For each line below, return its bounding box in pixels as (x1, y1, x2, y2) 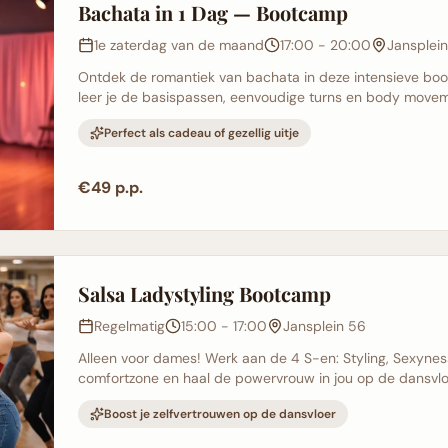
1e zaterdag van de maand (93, 36, 264, 54)
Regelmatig (93, 317, 165, 336)
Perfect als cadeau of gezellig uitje (103, 125, 299, 141)
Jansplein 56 (282, 317, 366, 336)
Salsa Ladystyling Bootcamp (77, 280, 331, 308)
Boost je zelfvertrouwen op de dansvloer (103, 406, 336, 423)
